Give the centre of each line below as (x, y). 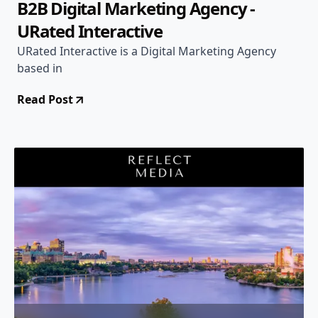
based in (40, 68)
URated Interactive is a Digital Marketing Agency (147, 51)
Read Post (45, 99)
